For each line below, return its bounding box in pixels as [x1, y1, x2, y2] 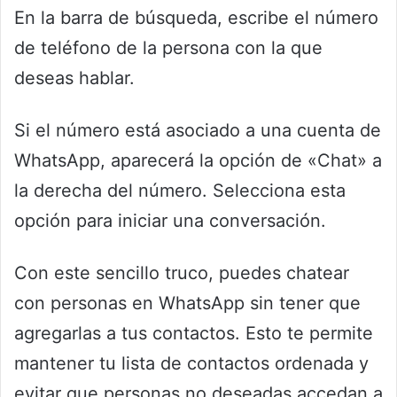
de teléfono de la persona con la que [14, 37, 323, 59]
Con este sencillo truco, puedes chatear [14, 262, 349, 284]
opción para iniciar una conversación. [14, 210, 326, 232]
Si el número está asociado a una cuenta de [14, 120, 381, 142]
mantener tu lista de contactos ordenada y [14, 353, 369, 375]
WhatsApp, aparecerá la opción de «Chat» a [14, 150, 382, 172]
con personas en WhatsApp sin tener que [14, 292, 361, 315]
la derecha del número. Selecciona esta [14, 180, 346, 202]
